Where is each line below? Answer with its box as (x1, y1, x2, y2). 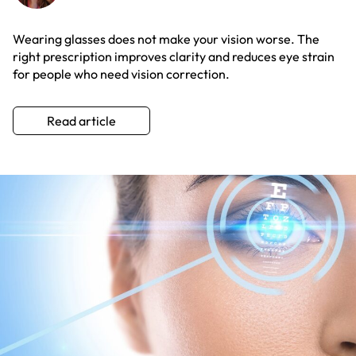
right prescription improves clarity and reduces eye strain (13, 48, 335, 65)
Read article (47, 113, 116, 130)
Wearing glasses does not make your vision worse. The (13, 31, 319, 48)
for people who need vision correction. (13, 66, 230, 83)
